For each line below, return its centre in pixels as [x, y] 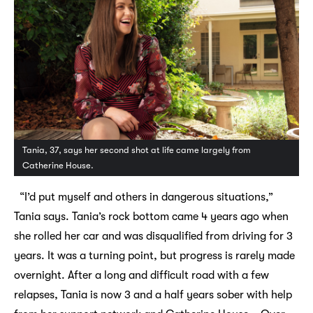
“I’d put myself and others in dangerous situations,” [143, 197]
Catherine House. [58, 165]
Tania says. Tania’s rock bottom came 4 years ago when [151, 216]
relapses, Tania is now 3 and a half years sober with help [153, 294]
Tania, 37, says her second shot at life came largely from [136, 150]
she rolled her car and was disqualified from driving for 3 [153, 236]
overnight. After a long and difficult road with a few [141, 275]
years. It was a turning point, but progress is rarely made [154, 255]
